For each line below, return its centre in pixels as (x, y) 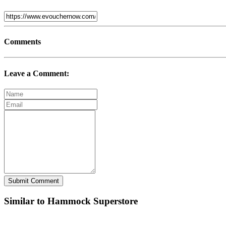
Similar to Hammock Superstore (71, 201)
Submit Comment (34, 181)
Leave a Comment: (37, 73)
